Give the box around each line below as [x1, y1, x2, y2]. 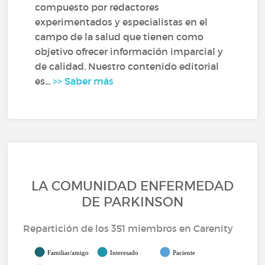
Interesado [110, 249, 139, 256]
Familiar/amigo [47, 249, 89, 256]
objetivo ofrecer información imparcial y [35, 46, 224, 57]
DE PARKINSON [82, 194, 183, 210]
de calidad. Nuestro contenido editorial [35, 60, 219, 72]
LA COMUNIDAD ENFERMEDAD [31, 178, 234, 194]
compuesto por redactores [35, 1, 160, 13]
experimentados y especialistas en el [35, 16, 208, 28]
